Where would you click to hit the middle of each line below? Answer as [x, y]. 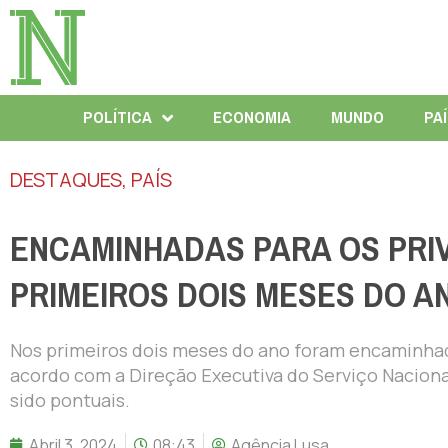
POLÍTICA [117, 117]
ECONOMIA [251, 117]
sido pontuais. [70, 399]
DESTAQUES [66, 179]
